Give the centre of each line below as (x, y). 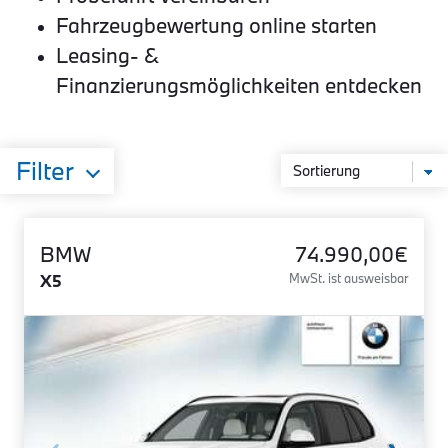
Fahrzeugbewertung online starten (216, 25)
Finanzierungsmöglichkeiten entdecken (239, 85)
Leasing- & (107, 55)
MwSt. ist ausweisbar (348, 278)
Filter (45, 170)
